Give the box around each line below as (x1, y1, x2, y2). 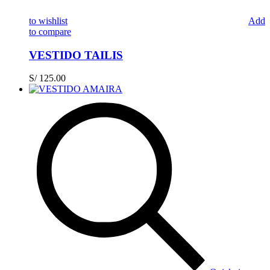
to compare (29, 26, 71, 37)
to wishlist (29, 15, 67, 26)
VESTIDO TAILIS (29, 48, 123, 61)
